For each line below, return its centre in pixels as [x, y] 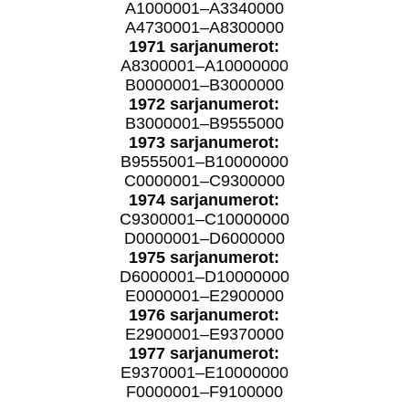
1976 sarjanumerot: [204, 315]
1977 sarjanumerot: [204, 353]
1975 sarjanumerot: [204, 257]
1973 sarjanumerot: [204, 142]
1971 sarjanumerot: [204, 46]
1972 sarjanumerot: [204, 104]
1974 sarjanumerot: [204, 199]
